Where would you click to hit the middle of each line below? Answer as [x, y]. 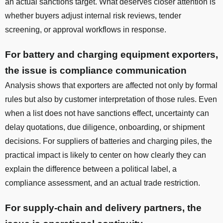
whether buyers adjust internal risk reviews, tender [93, 15]
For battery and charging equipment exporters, [111, 54]
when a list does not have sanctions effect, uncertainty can [107, 113]
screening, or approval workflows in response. [86, 29]
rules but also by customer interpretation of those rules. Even [111, 99]
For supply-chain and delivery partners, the [103, 208]
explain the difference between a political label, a [91, 169]
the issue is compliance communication [96, 70]
